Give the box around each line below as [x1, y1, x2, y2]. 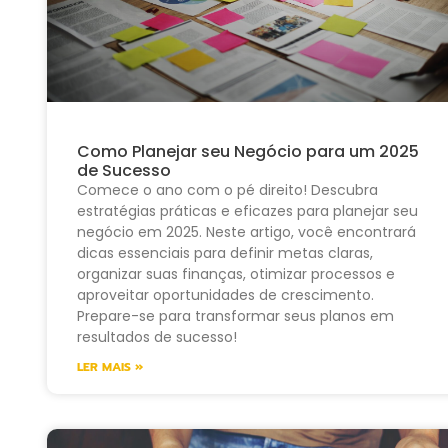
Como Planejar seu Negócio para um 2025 [77, 140, 419, 164]
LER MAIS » [77, 358, 143, 377]
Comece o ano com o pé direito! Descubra [77, 180, 378, 201]
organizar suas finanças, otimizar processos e [77, 264, 395, 285]
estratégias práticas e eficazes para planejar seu [77, 201, 418, 222]
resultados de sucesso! [77, 327, 237, 348]
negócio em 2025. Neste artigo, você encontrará [77, 222, 416, 243]
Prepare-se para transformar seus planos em [77, 306, 394, 327]
